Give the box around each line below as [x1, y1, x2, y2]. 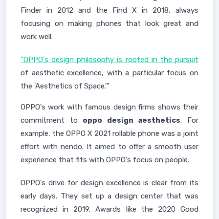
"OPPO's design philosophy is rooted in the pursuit [21, 55, 198, 64]
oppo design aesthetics [83, 116, 181, 125]
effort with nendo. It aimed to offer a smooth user [21, 142, 198, 151]
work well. [21, 32, 53, 41]
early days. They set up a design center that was [21, 192, 198, 200]
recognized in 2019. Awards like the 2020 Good [21, 205, 198, 214]
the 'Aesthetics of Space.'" [21, 82, 109, 90]
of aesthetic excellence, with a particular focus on [21, 68, 198, 77]
